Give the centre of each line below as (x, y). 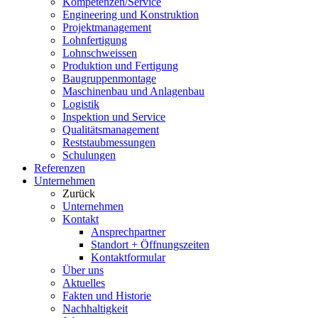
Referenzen (60, 168)
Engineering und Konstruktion (131, 15)
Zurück (79, 193)
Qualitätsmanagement (111, 130)
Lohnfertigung (95, 40)
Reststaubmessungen (109, 142)
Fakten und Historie (107, 296)
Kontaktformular (128, 257)
